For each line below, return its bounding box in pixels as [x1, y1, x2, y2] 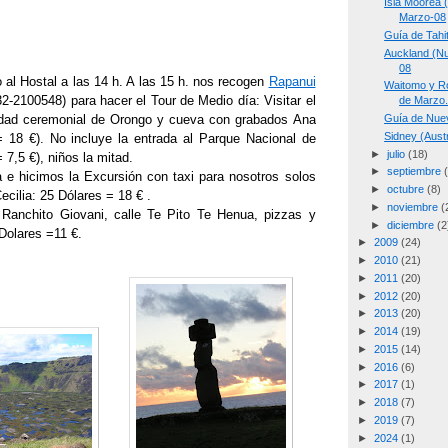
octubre [386, 183, 427, 196]
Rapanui [268, 73, 316, 89]
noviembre [386, 200, 441, 213]
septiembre [386, 165, 444, 178]
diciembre [386, 218, 437, 231]
